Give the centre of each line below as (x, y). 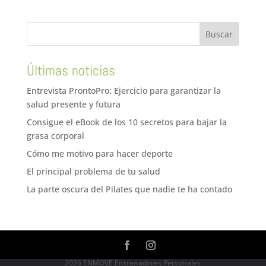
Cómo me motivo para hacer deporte (99, 153)
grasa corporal (55, 135)
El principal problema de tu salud (93, 171)
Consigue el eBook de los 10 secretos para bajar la (126, 122)
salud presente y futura (73, 104)
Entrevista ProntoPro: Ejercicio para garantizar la (123, 90)
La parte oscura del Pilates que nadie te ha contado (129, 189)
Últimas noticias (71, 70)
